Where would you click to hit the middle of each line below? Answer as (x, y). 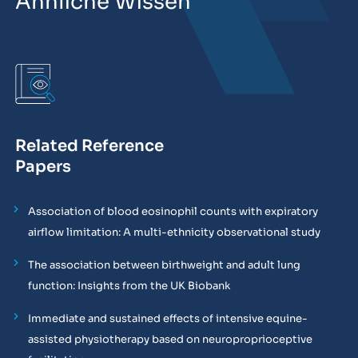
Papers (43, 166)
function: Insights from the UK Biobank (129, 285)
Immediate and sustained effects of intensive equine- (167, 318)
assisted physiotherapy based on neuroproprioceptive (170, 339)
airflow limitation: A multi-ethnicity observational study (174, 232)
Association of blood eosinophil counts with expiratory (173, 211)
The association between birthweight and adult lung (164, 265)
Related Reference (89, 145)
